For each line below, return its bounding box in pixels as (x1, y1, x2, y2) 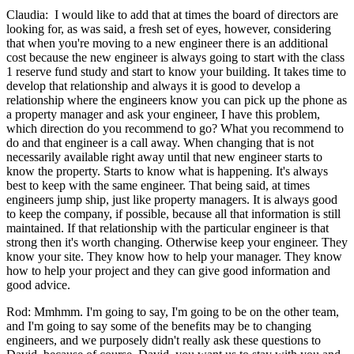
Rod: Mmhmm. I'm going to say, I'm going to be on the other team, (6, 304, 339, 318)
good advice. (6, 277, 70, 292)
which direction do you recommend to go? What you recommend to (6, 121, 344, 135)
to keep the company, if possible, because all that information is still (6, 206, 341, 220)
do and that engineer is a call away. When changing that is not (6, 135, 314, 149)
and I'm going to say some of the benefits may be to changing (6, 318, 311, 333)
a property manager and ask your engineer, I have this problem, (6, 107, 320, 121)
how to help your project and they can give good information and (6, 263, 330, 277)
